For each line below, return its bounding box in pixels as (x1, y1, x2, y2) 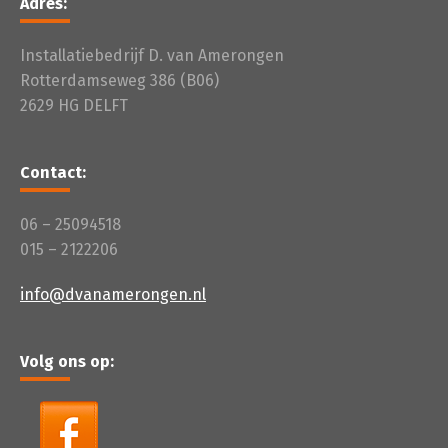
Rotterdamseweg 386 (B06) (20, 71, 219, 91)
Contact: (20, 163, 86, 183)
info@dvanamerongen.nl (20, 285, 206, 305)
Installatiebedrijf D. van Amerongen (20, 46, 284, 66)
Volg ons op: (20, 352, 114, 372)
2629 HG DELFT (20, 96, 128, 116)
